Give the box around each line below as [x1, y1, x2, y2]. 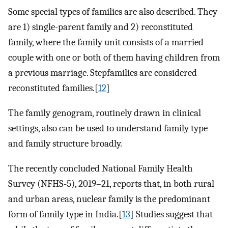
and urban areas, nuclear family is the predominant [8, 193, 210, 205]
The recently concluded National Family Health [8, 162, 193, 174]
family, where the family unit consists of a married [8, 37, 204, 48]
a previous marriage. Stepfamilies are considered [8, 67, 197, 79]
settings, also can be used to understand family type [8, 122, 208, 134]
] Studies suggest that [130, 208, 213, 220]
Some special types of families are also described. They [8, 6, 217, 18]
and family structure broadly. [8, 137, 122, 149]
